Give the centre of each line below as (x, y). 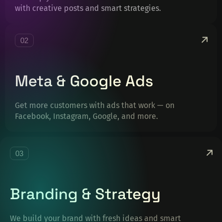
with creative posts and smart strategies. (88, 8)
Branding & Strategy (85, 194)
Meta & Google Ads (84, 81)
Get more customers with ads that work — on (95, 106)
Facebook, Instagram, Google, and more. (86, 116)
